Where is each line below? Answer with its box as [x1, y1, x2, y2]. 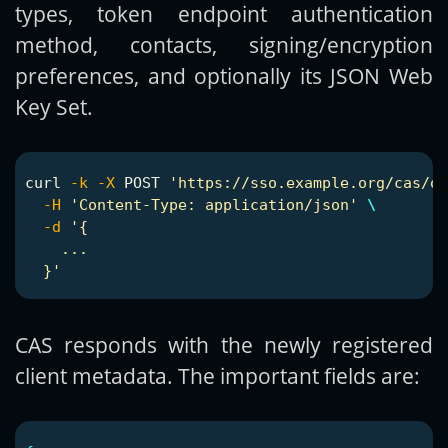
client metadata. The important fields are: [15, 361, 420, 391]
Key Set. [15, 92, 93, 122]
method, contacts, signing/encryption [15, 30, 433, 60]
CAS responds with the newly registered [15, 330, 433, 360]
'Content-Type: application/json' [70, 196, 358, 214]
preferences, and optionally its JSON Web [15, 61, 433, 91]
